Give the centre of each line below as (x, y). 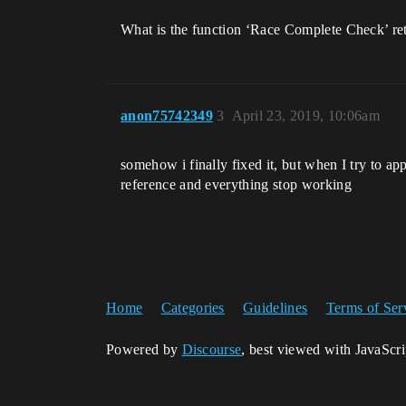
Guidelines (275, 308)
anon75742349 (167, 116)
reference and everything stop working (236, 184)
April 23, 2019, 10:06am (305, 116)
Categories (193, 308)
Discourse (212, 349)
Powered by (144, 349)
